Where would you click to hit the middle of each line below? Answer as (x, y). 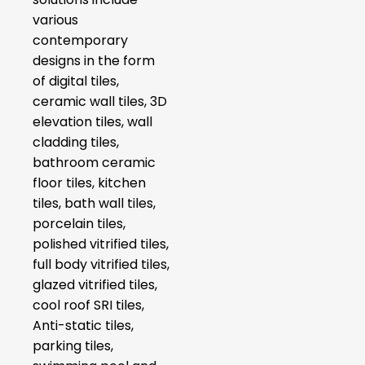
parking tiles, (73, 345)
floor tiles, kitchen (89, 182)
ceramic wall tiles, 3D (100, 101)
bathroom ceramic (94, 162)
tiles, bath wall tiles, (94, 203)
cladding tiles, (76, 142)
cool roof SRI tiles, (88, 305)
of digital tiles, (76, 81)
